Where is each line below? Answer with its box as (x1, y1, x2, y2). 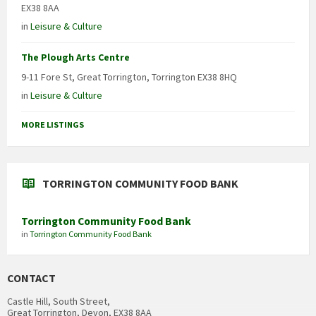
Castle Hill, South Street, (7, 295, 110, 308)
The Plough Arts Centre (21, 51, 130, 64)
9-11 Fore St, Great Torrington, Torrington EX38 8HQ (21, 71, 237, 84)
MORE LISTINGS (21, 119, 84, 130)
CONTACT (7, 271, 56, 286)
